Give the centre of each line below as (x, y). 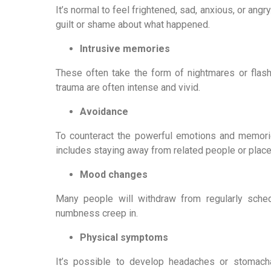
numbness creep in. (97, 213)
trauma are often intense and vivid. (128, 87)
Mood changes (114, 175)
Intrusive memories (125, 49)
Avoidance (104, 112)
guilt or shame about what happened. (133, 24)
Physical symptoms (124, 237)
